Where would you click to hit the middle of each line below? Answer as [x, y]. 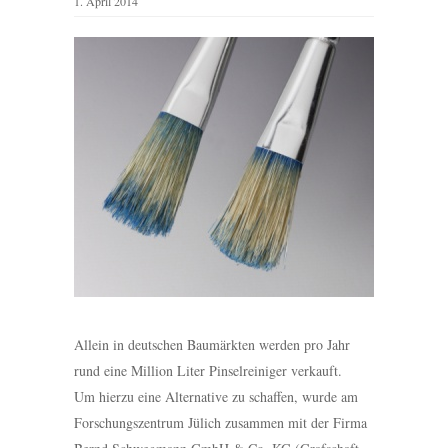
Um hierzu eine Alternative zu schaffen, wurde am [216, 397]
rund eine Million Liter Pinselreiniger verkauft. [208, 371]
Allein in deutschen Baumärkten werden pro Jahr [212, 345]
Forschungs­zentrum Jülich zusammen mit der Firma [220, 423]
